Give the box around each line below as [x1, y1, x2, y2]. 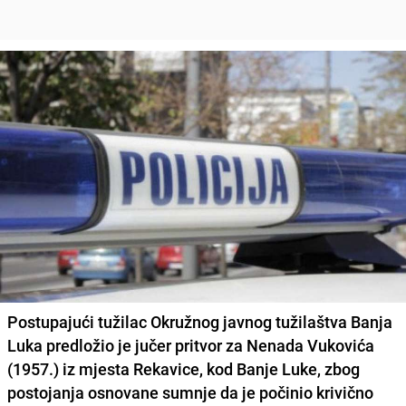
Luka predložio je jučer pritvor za [7, 333, 246, 356]
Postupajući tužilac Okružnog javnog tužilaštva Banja [7, 310, 392, 333]
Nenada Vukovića [246, 333, 374, 356]
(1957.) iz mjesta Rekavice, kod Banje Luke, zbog [7, 357, 360, 380]
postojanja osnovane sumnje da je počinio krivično [7, 381, 373, 403]
